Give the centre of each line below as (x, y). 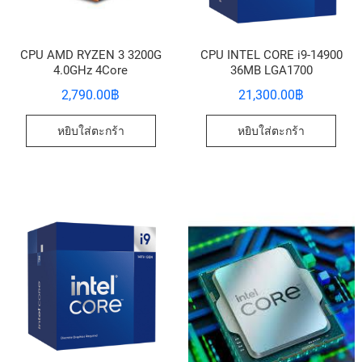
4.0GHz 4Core (91, 71)
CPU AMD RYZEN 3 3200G (90, 55)
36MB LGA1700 (271, 71)
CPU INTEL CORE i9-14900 (271, 55)
